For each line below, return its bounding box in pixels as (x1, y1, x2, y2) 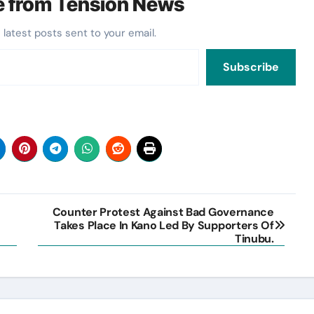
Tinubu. (234, 231, 274, 246)
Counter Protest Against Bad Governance (52, 204, 274, 219)
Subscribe (223, 59, 280, 74)
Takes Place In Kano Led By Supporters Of (54, 217, 274, 233)
